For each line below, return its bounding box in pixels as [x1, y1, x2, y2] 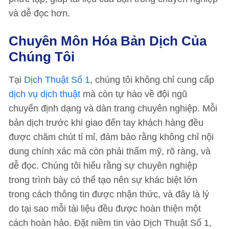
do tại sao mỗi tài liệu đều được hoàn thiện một [9, 203, 201, 214]
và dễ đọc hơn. [9, 8, 70, 18]
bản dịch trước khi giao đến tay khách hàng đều [9, 118, 203, 128]
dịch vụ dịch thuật [9, 89, 83, 99]
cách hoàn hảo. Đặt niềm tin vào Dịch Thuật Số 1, [9, 218, 212, 228]
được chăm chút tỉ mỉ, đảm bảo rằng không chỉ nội [9, 132, 214, 142]
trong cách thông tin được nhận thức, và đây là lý [9, 189, 209, 199]
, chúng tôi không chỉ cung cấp [90, 75, 214, 85]
